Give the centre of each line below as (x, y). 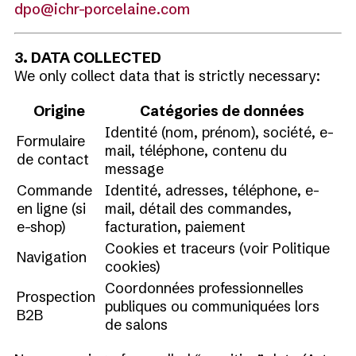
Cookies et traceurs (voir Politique (217, 248)
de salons (136, 325)
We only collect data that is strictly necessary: (167, 76)
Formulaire (51, 141)
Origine (59, 111)
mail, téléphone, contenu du (196, 151)
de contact (53, 159)
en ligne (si (51, 209)
